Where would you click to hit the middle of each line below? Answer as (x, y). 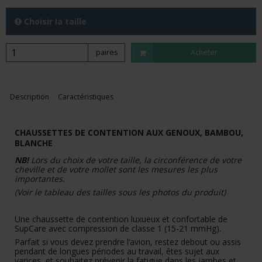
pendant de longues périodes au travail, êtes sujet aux (117, 251)
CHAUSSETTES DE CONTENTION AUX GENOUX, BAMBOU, (129, 133)
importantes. (40, 178)
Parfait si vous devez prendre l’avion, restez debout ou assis (128, 242)
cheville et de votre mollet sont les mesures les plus (116, 169)
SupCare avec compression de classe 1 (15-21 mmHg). (118, 228)
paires (106, 52)
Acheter (204, 52)
